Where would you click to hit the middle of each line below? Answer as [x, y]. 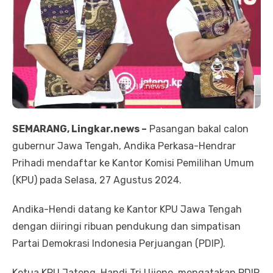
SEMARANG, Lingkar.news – [80, 129]
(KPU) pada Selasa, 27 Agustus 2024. [97, 180]
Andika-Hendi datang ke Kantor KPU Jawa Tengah [127, 210]
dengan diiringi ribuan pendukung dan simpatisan [126, 227]
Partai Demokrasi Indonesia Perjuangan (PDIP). [119, 244]
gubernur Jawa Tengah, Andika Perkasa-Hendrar [124, 146]
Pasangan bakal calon [198, 129]
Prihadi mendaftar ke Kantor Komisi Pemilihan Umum [133, 163]
